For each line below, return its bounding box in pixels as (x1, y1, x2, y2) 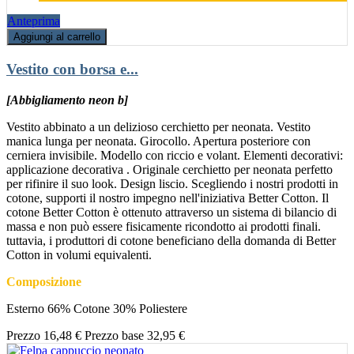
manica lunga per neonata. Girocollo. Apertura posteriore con (6, 134, 311, 148)
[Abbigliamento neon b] (6, 92, 128, 107)
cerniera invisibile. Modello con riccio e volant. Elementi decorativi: (6, 148, 343, 162)
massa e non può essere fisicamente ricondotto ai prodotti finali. (6, 219, 321, 233)
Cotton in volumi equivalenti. (6, 247, 152, 262)
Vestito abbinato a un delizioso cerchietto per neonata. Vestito (6, 119, 311, 134)
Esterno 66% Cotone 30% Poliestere (6, 301, 187, 315)
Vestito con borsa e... (6, 61, 138, 78)
